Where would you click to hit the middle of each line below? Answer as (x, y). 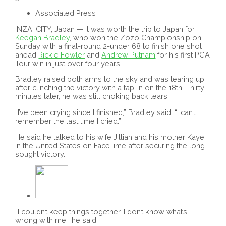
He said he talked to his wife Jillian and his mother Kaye (110, 137)
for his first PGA (183, 54)
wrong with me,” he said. (57, 220)
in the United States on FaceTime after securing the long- (112, 145)
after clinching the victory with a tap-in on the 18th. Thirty (110, 88)
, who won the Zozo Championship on (136, 37)
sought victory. (40, 154)
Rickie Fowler (62, 54)
